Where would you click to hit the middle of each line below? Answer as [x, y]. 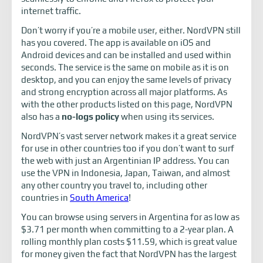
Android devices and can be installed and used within [126, 55]
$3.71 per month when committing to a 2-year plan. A [127, 229]
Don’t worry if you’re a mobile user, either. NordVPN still [131, 30]
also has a [41, 117]
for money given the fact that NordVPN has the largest [129, 254]
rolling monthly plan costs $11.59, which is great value [129, 242]
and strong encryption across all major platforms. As [124, 92]
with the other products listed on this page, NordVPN [127, 104]
